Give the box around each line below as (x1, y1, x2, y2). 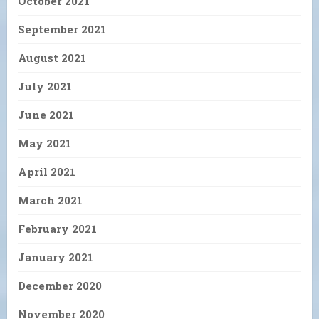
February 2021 (18, 221, 97, 236)
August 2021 (18, 50, 86, 65)
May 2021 (18, 135, 71, 150)
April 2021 (18, 164, 75, 179)
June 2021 (18, 107, 74, 122)
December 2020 (18, 278, 102, 293)
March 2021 (18, 192, 83, 207)
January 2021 (18, 249, 93, 264)
